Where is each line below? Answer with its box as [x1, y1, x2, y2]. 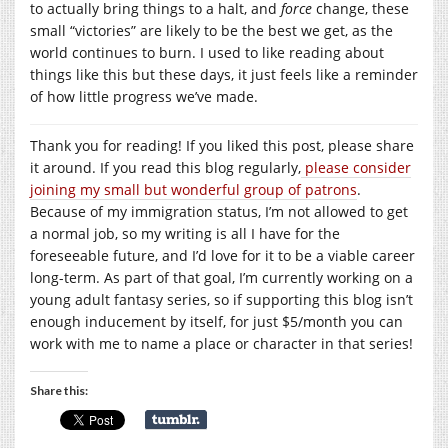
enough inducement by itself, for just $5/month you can [30, 311, 403, 331]
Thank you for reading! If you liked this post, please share [30, 135, 414, 155]
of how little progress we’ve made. [30, 86, 258, 106]
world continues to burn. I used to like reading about [30, 42, 384, 62]
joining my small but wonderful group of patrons [30, 179, 357, 199]
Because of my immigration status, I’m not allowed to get [30, 201, 408, 221]
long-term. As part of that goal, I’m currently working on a [30, 267, 413, 287]
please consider [301, 157, 411, 177]
